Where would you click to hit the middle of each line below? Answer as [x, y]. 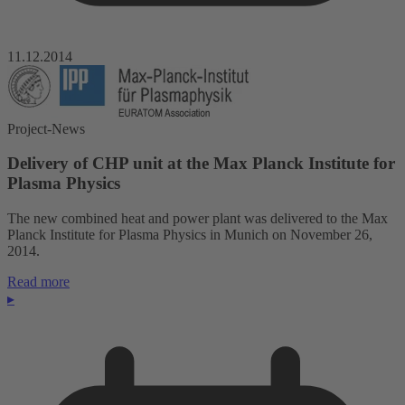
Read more [38, 282]
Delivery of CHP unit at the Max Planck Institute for [201, 164]
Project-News [46, 128]
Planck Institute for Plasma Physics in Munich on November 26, [190, 235]
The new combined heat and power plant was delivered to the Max [198, 219]
